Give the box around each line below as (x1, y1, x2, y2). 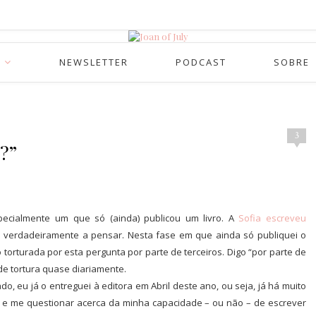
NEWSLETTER (59, 56, 128, 68)
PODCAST (175, 56, 226, 68)
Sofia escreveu (238, 212, 307, 224)
